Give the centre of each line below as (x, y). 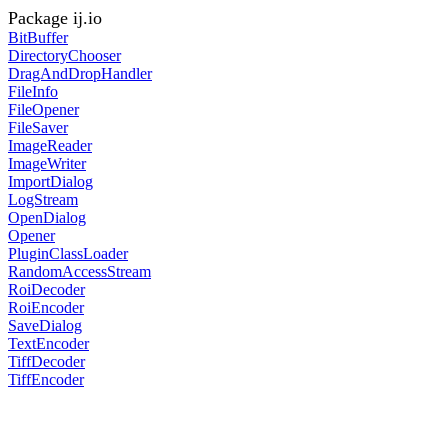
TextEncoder (48, 343)
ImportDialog (50, 181)
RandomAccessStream (79, 271)
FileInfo (33, 91)
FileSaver (38, 127)
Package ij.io (55, 18)
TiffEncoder (46, 379)
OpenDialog (47, 217)
